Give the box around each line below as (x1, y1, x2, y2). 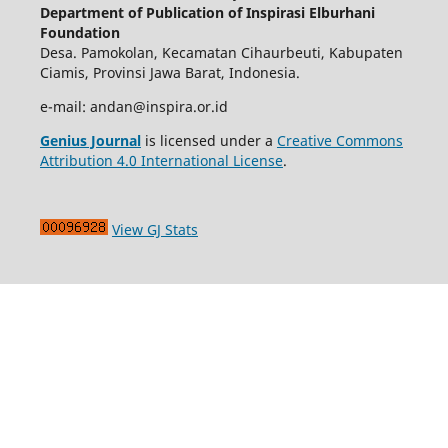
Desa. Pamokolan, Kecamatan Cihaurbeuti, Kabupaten (39, 42, 403, 62)
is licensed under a (140, 130, 277, 150)
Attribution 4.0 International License (39, 150, 283, 170)
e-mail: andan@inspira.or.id (39, 96, 228, 116)
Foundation (39, 22, 120, 42)
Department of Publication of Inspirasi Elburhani (39, 2, 375, 22)
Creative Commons (276, 130, 403, 150)
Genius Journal (39, 130, 141, 150)
